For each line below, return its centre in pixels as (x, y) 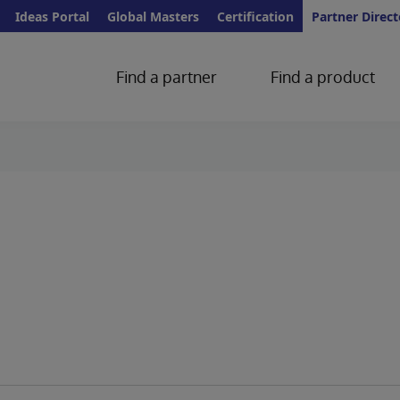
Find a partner (166, 77)
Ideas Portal (52, 16)
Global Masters (153, 16)
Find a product (322, 77)
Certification (255, 16)
